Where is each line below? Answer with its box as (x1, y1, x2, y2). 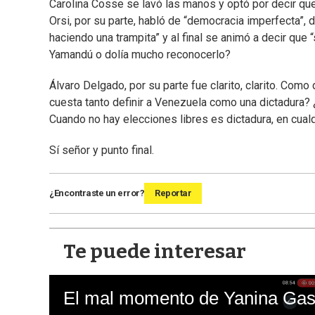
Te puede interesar (63, 240, 246, 264)
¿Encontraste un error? (49, 188, 144, 199)
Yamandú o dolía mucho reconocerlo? (49, 48, 231, 62)
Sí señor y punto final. (49, 143, 154, 157)
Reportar (155, 188, 191, 199)
